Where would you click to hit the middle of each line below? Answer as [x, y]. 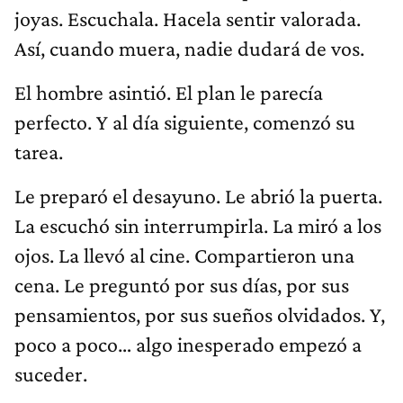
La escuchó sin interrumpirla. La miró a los [198, 226]
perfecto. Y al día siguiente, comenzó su [185, 122]
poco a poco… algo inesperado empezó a [188, 345]
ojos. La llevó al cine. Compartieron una [184, 255]
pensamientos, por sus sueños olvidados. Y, [200, 315]
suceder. [51, 374]
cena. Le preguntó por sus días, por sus [182, 285]
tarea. [39, 152]
